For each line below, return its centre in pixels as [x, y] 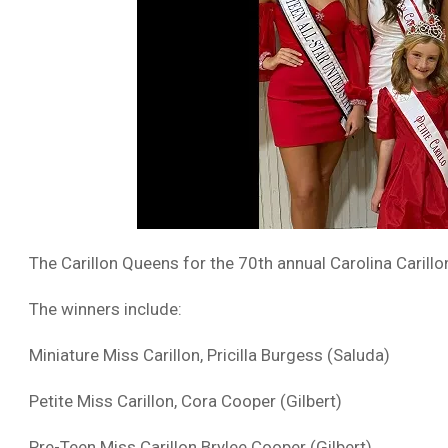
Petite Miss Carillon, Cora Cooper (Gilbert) [185, 401]
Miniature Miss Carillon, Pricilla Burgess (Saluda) [209, 355]
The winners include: [105, 309]
